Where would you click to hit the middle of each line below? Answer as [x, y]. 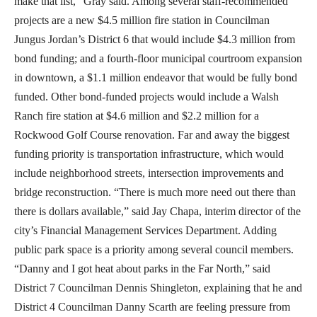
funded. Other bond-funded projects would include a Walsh [146, 96]
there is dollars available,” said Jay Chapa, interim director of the [157, 211]
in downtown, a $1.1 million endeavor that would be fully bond [156, 77]
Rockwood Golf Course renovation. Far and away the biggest [152, 134]
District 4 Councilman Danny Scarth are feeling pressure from [152, 306]
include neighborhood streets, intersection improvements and [149, 173]
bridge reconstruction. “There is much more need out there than [155, 192]
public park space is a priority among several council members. [154, 249]
